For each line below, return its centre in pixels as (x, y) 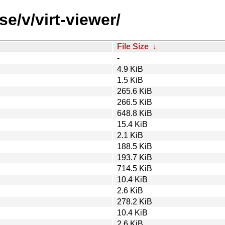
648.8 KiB (135, 113)
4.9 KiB (130, 69)
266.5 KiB (135, 102)
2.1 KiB (130, 135)
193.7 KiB (135, 157)
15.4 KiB (132, 124)
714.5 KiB (135, 168)
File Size (133, 46)
